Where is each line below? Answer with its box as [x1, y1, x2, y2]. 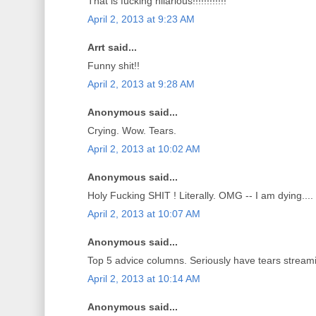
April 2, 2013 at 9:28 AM [87, 78, 195, 90]
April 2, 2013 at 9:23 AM [87, 13, 195, 25]
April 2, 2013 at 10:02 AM [87, 143, 200, 155]
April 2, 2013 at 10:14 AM [87, 273, 200, 285]
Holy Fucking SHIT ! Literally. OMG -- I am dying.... [87, 190, 313, 202]
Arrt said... [87, 42, 137, 54]
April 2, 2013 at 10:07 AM [87, 208, 200, 220]
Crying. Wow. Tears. [87, 125, 176, 137]
